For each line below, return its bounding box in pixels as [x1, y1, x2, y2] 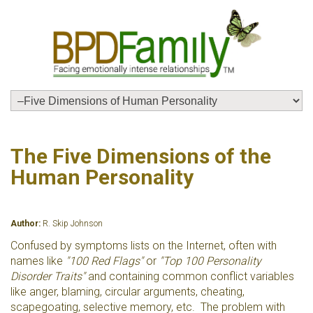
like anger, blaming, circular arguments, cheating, [10, 285, 245, 298]
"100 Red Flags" [66, 254, 143, 268]
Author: [10, 219, 43, 228]
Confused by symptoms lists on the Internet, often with [10, 239, 277, 252]
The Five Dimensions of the [10, 144, 271, 168]
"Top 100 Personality [159, 254, 261, 268]
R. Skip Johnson [43, 219, 103, 228]
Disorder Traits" [10, 270, 88, 283]
